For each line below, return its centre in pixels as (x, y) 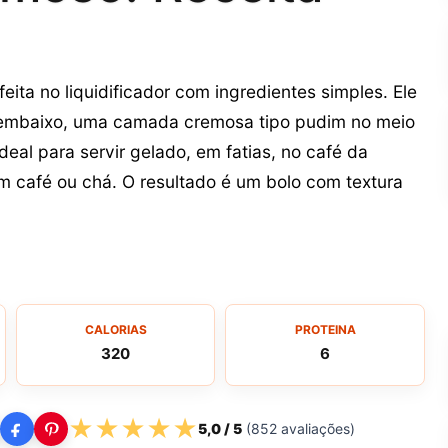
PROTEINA (325, 330)
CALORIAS (115, 330)
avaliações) (316, 429)
